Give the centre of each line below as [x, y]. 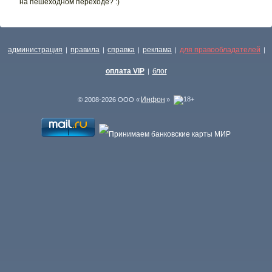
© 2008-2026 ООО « [109, 100]
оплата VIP [125, 71]
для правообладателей [220, 50]
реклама [157, 50]
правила [85, 50]
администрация [35, 50]
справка [121, 50]
